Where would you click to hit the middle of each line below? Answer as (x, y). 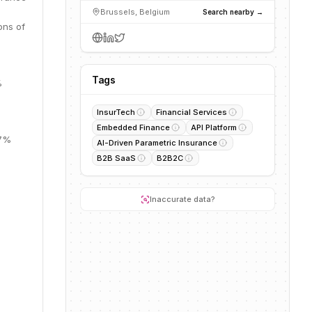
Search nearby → (233, 11)
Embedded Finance (133, 127)
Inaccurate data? (182, 199)
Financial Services (192, 112)
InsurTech (116, 112)
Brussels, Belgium (135, 12)
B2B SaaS (116, 158)
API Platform (214, 127)
